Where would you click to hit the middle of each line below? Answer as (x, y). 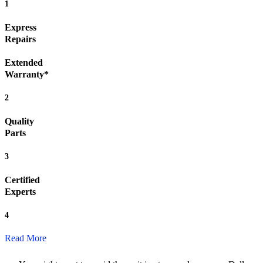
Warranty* (27, 75)
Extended (24, 63)
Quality (19, 122)
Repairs (20, 39)
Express (21, 28)
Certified (22, 180)
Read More (26, 238)
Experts (20, 192)
